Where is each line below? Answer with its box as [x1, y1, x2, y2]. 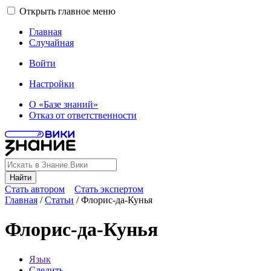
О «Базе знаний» [29, 99, 98, 109]
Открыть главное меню [19, 6, 116, 16]
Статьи [45, 195, 74, 205]
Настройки [29, 79, 74, 89]
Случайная [29, 38, 74, 48]
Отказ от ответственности [29, 110, 137, 120]
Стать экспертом [74, 184, 143, 194]
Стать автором [5, 184, 65, 194]
